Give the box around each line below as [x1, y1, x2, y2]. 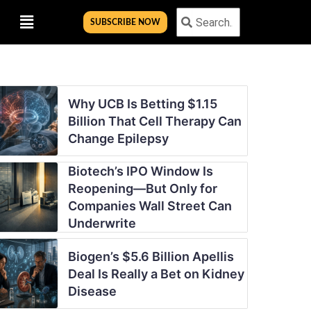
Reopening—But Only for [67, 181, 217, 196]
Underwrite [67, 216, 136, 230]
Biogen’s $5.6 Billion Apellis [67, 249, 234, 264]
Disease [67, 283, 117, 299]
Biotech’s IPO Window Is [67, 164, 213, 178]
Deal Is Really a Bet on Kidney [67, 266, 244, 281]
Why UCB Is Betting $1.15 [67, 96, 217, 111]
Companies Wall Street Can [67, 199, 232, 213]
